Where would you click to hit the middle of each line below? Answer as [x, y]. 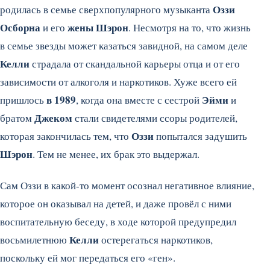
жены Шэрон [98, 27]
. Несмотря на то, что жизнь [190, 27]
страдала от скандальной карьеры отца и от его [136, 63]
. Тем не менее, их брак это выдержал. [116, 154]
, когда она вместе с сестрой [139, 99]
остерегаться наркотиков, [156, 239]
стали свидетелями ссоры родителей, [155, 118]
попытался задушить [202, 136]
